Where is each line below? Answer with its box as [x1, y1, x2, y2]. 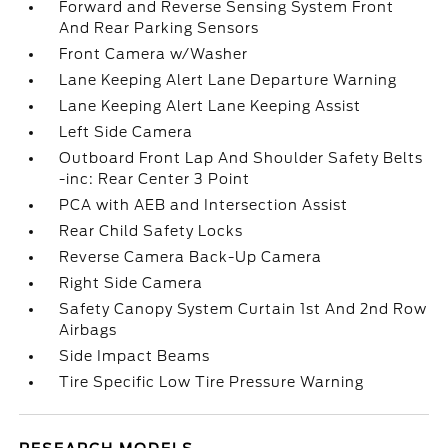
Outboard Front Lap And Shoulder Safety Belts [59, 150, 424, 166]
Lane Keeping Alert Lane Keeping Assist [59, 98, 362, 114]
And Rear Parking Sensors [59, 20, 260, 36]
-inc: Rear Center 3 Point [59, 171, 251, 187]
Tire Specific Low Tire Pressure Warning [59, 374, 365, 390]
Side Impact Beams [59, 348, 211, 364]
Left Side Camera [59, 124, 194, 140]
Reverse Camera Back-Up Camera [59, 249, 323, 265]
